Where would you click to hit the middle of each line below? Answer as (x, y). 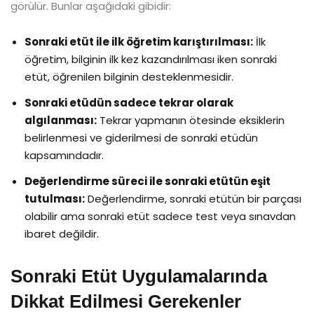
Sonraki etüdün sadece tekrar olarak (129, 102)
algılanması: (61, 120)
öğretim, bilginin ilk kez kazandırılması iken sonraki (151, 59)
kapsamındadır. (64, 155)
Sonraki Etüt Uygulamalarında (139, 276)
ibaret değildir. (62, 233)
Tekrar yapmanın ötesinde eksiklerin (191, 120)
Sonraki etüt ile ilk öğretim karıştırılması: (139, 41)
